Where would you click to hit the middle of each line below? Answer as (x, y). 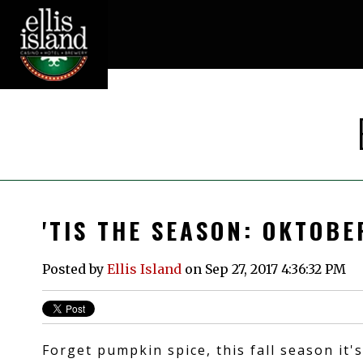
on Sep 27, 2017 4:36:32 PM (264, 269)
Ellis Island (144, 269)
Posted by (75, 269)
